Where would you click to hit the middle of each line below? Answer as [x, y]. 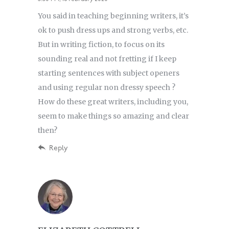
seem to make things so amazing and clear [113, 116]
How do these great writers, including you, [113, 102]
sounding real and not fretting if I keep [107, 59]
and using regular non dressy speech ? [107, 88]
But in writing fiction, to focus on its [101, 45]
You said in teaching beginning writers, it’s [113, 16]
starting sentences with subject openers [109, 73]
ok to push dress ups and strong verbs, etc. [113, 30]
